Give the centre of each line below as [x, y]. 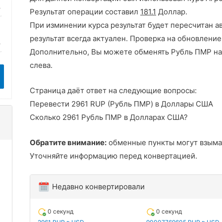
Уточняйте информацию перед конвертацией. [114, 156]
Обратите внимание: [68, 142]
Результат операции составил [85, 11]
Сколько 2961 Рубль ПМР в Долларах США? [109, 117]
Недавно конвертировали [98, 186]
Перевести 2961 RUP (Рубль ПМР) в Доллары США [122, 104]
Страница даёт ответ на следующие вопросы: [113, 90]
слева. [41, 65]
